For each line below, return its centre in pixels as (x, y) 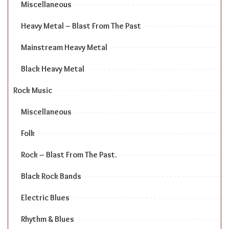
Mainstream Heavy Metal (64, 47)
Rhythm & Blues (48, 219)
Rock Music (33, 90)
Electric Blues (45, 197)
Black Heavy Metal (53, 68)
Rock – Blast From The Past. (69, 154)
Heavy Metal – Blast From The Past (81, 26)
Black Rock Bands (51, 176)
